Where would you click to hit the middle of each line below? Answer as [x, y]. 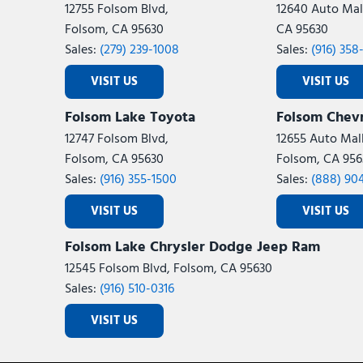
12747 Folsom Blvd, [117, 139]
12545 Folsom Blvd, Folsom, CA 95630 [169, 269]
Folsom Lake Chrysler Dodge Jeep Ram [192, 248]
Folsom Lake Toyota [130, 118]
